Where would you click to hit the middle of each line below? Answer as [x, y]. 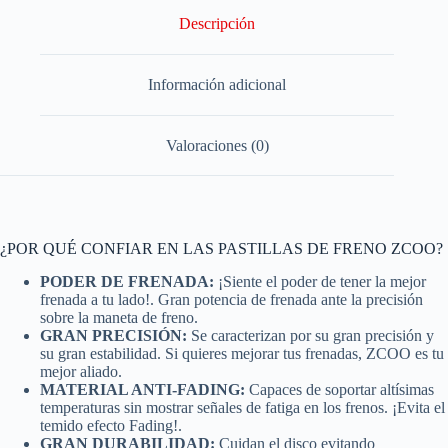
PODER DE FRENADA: [129, 282]
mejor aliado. [81, 372]
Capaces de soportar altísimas [339, 390]
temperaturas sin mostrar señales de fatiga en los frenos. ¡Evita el [242, 408]
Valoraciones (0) [217, 145]
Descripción [217, 24]
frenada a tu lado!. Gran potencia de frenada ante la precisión [231, 300]
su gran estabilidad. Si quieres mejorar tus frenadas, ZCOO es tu [242, 354]
